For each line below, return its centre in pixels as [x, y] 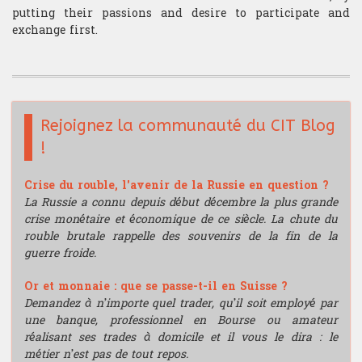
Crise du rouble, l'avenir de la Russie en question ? [177, 186]
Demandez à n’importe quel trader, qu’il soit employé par [181, 304]
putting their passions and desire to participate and [181, 14]
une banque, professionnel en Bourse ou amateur [181, 321]
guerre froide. [60, 254]
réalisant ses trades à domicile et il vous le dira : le [181, 338]
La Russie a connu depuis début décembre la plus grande [181, 203]
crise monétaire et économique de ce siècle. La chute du [181, 220]
